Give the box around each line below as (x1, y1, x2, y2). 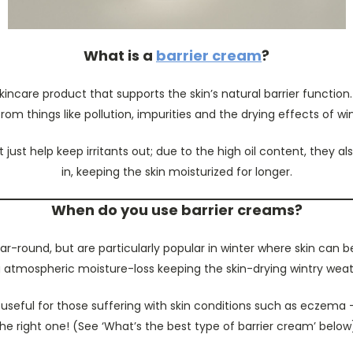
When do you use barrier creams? (50, 200, 303, 220)
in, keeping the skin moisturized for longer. (61, 164, 292, 180)
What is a (84, 46, 156, 65)
